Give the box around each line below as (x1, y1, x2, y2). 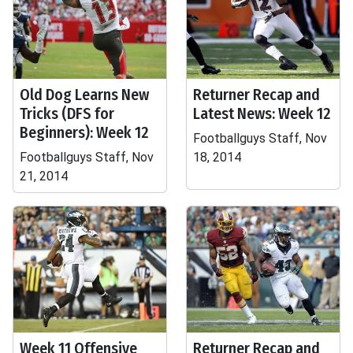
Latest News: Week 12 (193, 104, 331, 123)
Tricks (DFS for (20, 104, 114, 123)
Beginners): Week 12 (20, 123, 149, 142)
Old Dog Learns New (20, 85, 149, 104)
